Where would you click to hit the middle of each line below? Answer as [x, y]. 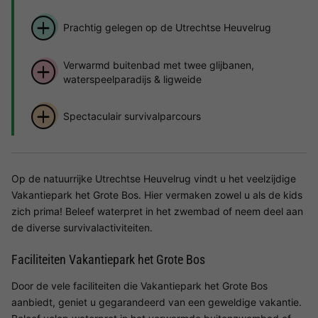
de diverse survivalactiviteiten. [82, 227]
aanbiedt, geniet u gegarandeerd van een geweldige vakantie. [157, 302]
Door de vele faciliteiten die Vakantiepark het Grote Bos [139, 285]
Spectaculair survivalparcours [132, 116]
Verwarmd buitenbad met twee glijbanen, [158, 65]
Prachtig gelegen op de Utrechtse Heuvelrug [167, 28]
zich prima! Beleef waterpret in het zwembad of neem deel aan [157, 211]
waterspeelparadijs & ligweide [132, 79]
